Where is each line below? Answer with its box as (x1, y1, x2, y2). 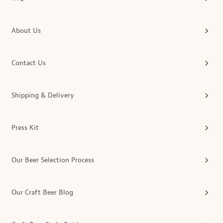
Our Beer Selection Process (11, 156, 94, 165)
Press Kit (11, 123, 39, 132)
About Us (11, 26, 41, 35)
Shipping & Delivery (11, 91, 74, 100)
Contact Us (11, 59, 46, 68)
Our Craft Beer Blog (11, 188, 73, 197)
